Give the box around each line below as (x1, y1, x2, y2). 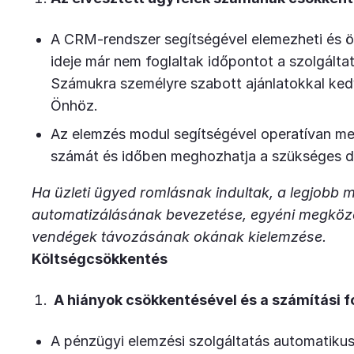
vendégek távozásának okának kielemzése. (32, 228, 334, 245)
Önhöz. (51, 97, 98, 114)
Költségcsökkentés (32, 250, 168, 267)
